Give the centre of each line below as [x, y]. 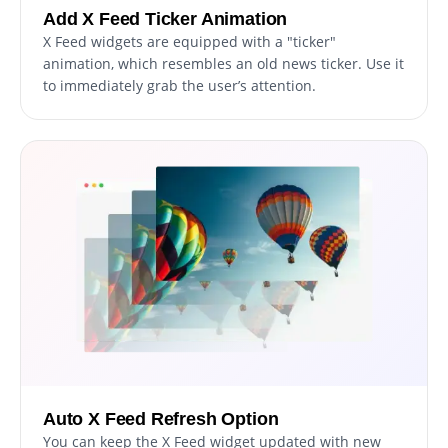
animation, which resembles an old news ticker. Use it [223, 64]
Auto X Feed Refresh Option [161, 418]
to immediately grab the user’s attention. [179, 86]
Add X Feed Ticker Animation [165, 19]
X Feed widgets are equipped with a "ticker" [189, 42]
